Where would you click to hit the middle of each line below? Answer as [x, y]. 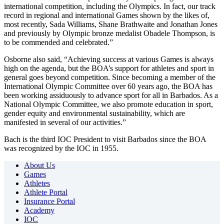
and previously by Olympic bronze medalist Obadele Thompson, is [109, 33]
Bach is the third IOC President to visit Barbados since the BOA [105, 139]
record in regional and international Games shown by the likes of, [107, 15]
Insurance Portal [49, 201]
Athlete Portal [46, 192]
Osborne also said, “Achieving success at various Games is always [109, 59]
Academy [39, 210]
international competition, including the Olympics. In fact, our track [110, 6]
